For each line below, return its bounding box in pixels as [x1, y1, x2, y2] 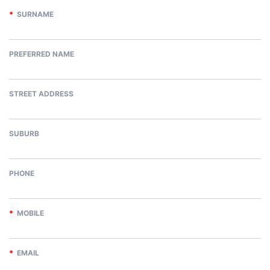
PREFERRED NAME [9, 49, 74, 59]
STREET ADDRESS [9, 89, 74, 99]
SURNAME [13, 10, 54, 19]
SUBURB [9, 129, 39, 139]
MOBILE [13, 209, 44, 218]
